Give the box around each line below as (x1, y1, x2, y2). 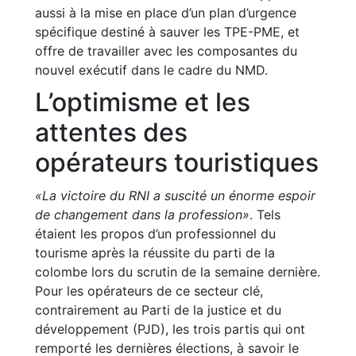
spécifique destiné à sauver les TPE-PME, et (35, 24, 300, 40)
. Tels (250, 207, 281, 222)
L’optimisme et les (35, 87, 250, 118)
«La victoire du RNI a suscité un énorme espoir (35, 188, 315, 203)
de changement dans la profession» (35, 207, 250, 222)
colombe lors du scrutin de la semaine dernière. (35, 264, 320, 280)
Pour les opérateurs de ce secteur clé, (35, 283, 263, 299)
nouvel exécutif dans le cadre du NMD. (35, 62, 268, 78)
